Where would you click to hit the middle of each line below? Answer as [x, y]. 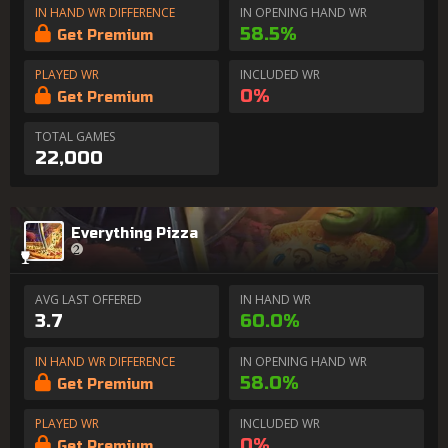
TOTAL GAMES [75, 136]
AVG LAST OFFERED [88, 299]
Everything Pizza [134, 233]
